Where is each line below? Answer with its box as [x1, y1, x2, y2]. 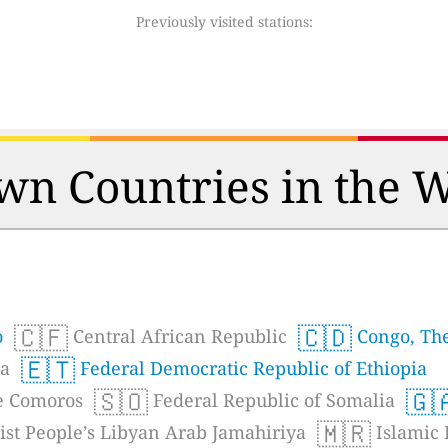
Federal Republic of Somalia [148, 387, 395, 412]
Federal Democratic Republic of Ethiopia [75, 355, 427, 380]
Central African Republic [68, 323, 287, 348]
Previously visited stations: [135, 11, 313, 31]
